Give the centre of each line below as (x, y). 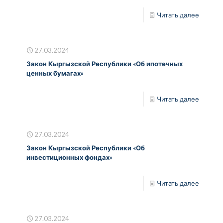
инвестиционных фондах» (69, 157)
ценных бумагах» (55, 73)
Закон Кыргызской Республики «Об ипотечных (105, 63)
